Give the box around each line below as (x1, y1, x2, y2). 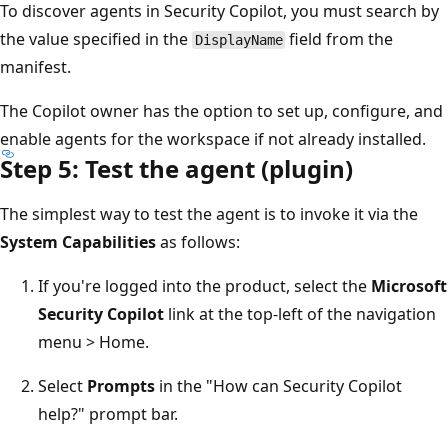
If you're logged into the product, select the (38, 274, 371, 297)
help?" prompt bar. (38, 402, 178, 425)
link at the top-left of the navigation (164, 302, 436, 325)
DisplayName (194, 31, 283, 48)
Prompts (87, 374, 155, 397)
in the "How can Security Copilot (155, 374, 402, 397)
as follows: (156, 230, 240, 253)
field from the (285, 27, 394, 50)
